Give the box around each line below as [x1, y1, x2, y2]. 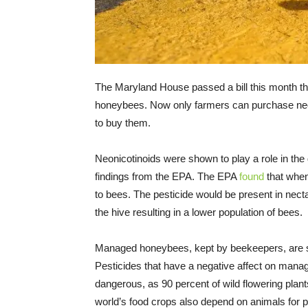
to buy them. [95, 117, 151, 129]
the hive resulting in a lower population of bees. [95, 206, 302, 219]
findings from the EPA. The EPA [95, 170, 239, 183]
